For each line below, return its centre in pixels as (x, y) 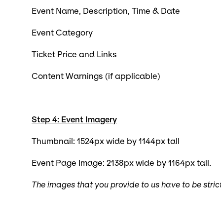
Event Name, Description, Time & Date (106, 11)
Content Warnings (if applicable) (96, 76)
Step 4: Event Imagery (74, 120)
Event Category (62, 33)
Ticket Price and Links (74, 55)
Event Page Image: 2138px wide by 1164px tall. (121, 163)
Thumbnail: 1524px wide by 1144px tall (106, 141)
